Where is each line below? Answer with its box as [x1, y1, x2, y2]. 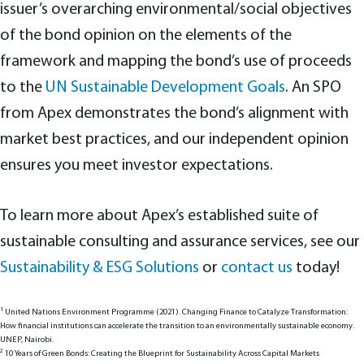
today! [292, 259, 340, 276]
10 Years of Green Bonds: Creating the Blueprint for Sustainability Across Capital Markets [3, 349, 319, 358]
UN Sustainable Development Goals [45, 79, 285, 96]
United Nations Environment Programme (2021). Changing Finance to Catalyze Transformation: [3, 307, 348, 317]
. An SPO [285, 79, 341, 96]
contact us [221, 259, 292, 276]
